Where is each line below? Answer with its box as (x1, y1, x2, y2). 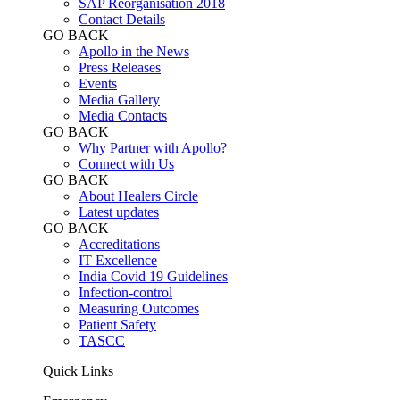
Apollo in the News (79, 43, 189, 59)
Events (79, 75, 117, 91)
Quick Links (43, 362, 113, 379)
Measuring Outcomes (79, 300, 199, 316)
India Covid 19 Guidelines (79, 268, 228, 284)
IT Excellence (79, 252, 157, 268)
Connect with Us (79, 155, 174, 171)
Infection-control (79, 284, 172, 300)
